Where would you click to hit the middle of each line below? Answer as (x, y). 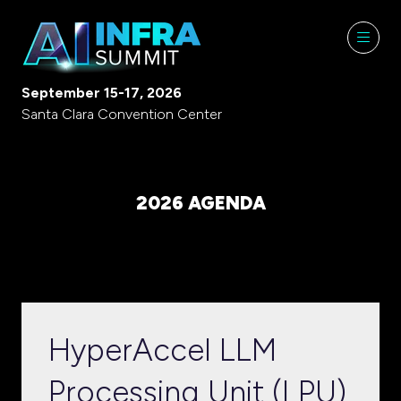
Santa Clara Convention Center (122, 114)
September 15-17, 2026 (102, 93)
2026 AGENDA (200, 203)
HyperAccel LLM (162, 350)
